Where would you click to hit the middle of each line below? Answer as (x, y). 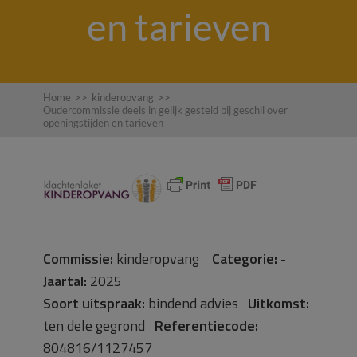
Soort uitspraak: (94, 303)
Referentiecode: (206, 326)
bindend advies (196, 303)
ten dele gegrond (99, 326)
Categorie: (245, 259)
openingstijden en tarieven (103, 123)
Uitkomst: (279, 303)
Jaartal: (65, 281)
